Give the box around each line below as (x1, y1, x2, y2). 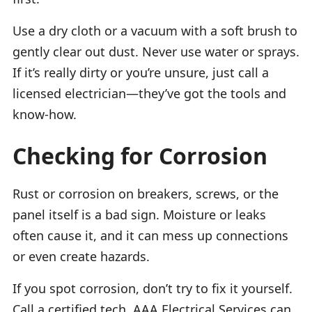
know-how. (13, 105, 77, 123)
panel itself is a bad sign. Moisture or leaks (13, 205, 266, 223)
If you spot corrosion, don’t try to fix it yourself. (13, 279, 292, 297)
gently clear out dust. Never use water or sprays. (13, 42, 299, 60)
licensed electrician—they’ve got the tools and (13, 84, 286, 102)
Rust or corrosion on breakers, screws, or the (13, 185, 279, 202)
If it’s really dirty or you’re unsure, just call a (13, 63, 269, 81)
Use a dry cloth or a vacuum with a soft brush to (13, 22, 297, 39)
